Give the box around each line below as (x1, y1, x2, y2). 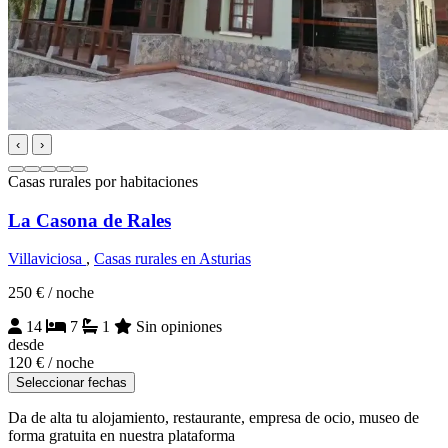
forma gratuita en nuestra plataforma (8, 427, 235, 445)
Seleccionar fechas (16, 375, 127, 391)
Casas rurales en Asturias (94, 250, 251, 268)
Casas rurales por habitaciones (8, 172, 198, 190)
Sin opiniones (132, 318, 222, 336)
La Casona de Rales (8, 209, 171, 231)
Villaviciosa (8, 250, 86, 268)
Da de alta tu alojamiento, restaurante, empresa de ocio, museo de (8, 409, 419, 427)
